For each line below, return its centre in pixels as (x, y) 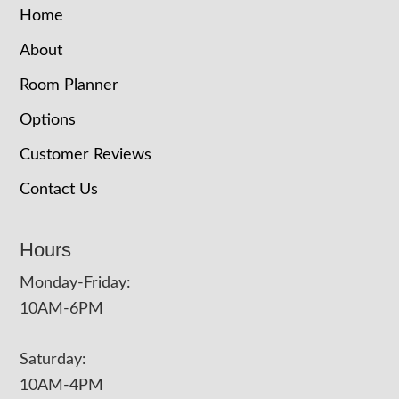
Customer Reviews (86, 155)
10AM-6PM (62, 309)
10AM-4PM (62, 386)
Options (48, 120)
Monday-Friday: (76, 283)
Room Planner (69, 85)
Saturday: (53, 360)
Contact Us (59, 190)
